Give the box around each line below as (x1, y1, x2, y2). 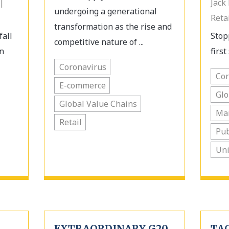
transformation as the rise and (54, 21, 172, 32)
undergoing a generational (54, 6, 157, 17)
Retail (59, 117, 82, 128)
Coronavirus (59, 61, 106, 73)
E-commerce (59, 80, 106, 91)
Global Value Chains (59, 98, 137, 109)
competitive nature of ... (54, 36, 144, 48)
